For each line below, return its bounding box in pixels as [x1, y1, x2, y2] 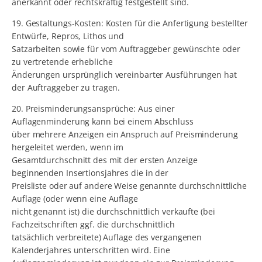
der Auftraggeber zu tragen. [12, 82, 120, 94]
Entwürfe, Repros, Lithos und [12, 30, 125, 42]
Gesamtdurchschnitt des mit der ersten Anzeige [12, 154, 198, 166]
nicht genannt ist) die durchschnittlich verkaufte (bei [12, 206, 215, 218]
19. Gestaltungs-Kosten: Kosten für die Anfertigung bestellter [12, 18, 248, 29]
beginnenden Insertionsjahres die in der [12, 167, 169, 179]
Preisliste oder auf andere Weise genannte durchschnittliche [12, 180, 247, 192]
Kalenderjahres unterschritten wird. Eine [12, 244, 170, 256]
